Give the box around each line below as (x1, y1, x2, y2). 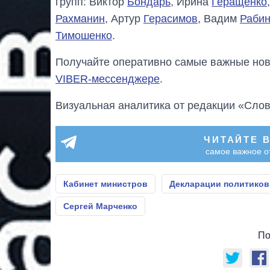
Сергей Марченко (63, 201, 137, 211)
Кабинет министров (63, 178, 148, 189)
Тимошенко (55, 29, 112, 42)
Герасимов (143, 12, 198, 25)
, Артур (105, 12, 143, 25)
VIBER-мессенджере (55, 72, 160, 85)
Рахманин (55, 12, 105, 25)
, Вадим (198, 12, 240, 25)
